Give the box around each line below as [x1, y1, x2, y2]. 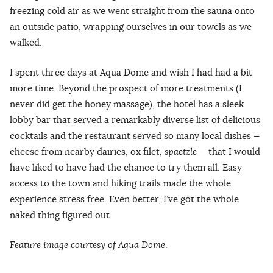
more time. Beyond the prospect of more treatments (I [10, 82, 242, 94]
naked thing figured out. [10, 209, 112, 221]
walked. [10, 37, 42, 49]
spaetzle [165, 146, 199, 158]
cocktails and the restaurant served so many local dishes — [10, 130, 260, 142]
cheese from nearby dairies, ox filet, [10, 146, 165, 158]
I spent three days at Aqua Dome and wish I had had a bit [10, 66, 252, 79]
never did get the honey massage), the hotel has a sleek [10, 98, 244, 110]
